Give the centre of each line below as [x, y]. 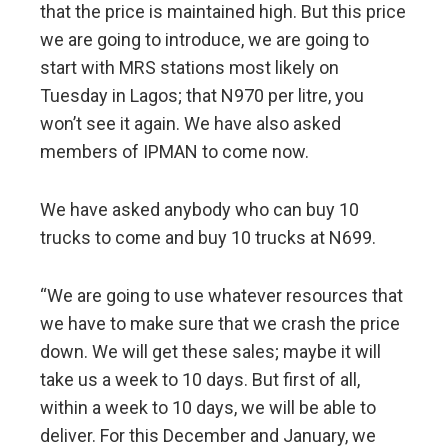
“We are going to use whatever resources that [221, 295]
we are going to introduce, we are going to [204, 39]
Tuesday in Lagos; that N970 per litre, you [202, 95]
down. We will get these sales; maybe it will [210, 351]
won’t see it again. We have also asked [190, 123]
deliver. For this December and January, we [208, 435]
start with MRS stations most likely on [189, 67]
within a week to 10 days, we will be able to [208, 407]
